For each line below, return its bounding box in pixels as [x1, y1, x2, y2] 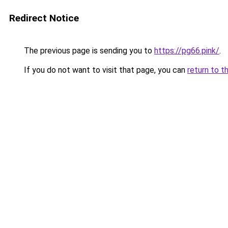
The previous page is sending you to [22, 46, 154, 55]
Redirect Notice [9, 12, 79, 24]
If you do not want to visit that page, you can [22, 65, 187, 75]
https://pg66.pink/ [154, 46, 219, 55]
